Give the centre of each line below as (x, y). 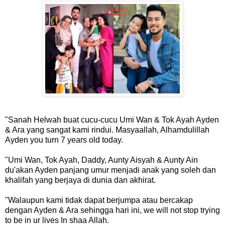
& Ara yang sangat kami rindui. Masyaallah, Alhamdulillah (107, 130)
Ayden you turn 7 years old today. (64, 140)
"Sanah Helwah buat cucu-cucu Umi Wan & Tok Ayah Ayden (112, 120)
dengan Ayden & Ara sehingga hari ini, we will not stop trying (113, 210)
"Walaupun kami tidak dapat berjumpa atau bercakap (99, 200)
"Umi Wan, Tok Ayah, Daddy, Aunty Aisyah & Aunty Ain (101, 160)
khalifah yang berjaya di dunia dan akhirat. (80, 180)
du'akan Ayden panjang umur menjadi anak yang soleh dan (110, 170)
